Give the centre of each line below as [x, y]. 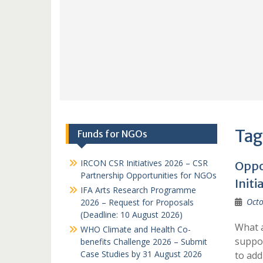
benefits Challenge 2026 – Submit [144, 242]
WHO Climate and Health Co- [136, 229]
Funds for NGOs [112, 134]
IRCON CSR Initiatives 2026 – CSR [144, 163]
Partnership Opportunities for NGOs [149, 175]
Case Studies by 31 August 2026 [141, 254]
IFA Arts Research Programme [138, 190]
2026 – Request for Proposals [137, 202]
